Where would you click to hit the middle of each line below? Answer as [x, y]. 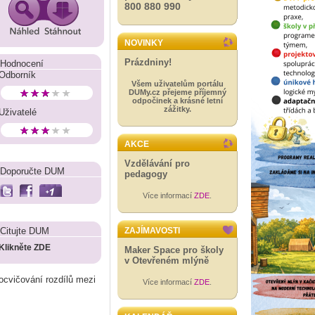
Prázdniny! [148, 62]
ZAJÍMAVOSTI [152, 231]
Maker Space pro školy [174, 250]
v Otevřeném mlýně [167, 261]
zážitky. [177, 109]
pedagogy [146, 174]
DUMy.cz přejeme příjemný [177, 92]
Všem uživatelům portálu [177, 84]
